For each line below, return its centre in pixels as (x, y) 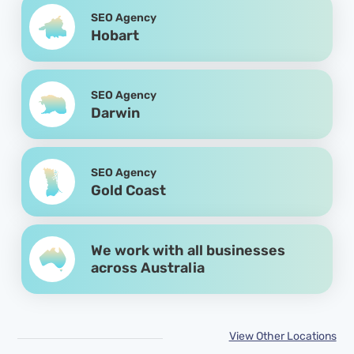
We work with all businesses (188, 250)
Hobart (115, 35)
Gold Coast (129, 190)
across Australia (148, 267)
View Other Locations (282, 336)
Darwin (116, 113)
